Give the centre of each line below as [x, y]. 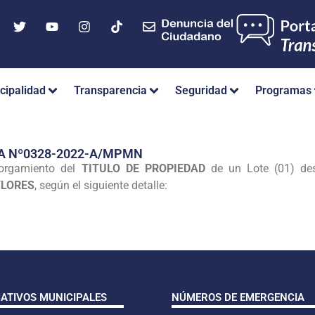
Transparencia [110, 91]
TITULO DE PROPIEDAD [146, 168]
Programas [283, 91]
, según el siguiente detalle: [101, 185]
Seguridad [201, 91]
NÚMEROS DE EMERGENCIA [238, 297]
